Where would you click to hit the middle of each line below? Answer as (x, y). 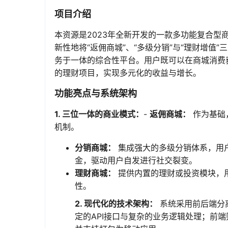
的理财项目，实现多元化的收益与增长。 (128, 73)
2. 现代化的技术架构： (116, 204)
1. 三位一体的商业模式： (99, 114)
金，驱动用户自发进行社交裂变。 (136, 160)
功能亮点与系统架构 (96, 93)
